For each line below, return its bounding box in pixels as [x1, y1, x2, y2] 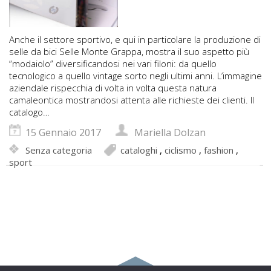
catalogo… [9, 106, 50, 119]
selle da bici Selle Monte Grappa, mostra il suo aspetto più [9, 45, 249, 58]
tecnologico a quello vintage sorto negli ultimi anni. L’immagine [9, 70, 262, 82]
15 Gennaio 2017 [25, 126, 101, 140]
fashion [204, 144, 233, 157]
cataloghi [120, 144, 157, 157]
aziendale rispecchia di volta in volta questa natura [9, 82, 217, 94]
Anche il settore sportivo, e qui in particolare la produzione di [9, 33, 261, 46]
